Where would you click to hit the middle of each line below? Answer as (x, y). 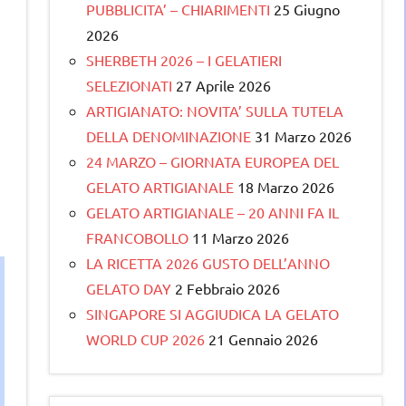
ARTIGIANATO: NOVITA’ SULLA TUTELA (215, 110)
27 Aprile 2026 (223, 85)
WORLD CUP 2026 (145, 338)
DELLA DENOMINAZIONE (169, 135)
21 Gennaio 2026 (263, 338)
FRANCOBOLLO (137, 237)
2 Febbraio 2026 (227, 288)
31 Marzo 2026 (303, 135)
